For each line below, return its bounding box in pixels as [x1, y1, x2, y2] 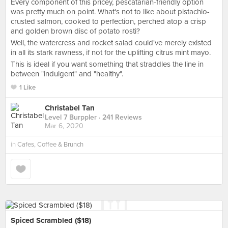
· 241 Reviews [97, 113, 142, 122]
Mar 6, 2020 [45, 122, 83, 131]
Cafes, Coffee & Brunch [17, 140, 83, 149]
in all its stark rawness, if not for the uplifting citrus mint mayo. [11, 48, 211, 57]
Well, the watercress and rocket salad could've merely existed [11, 38, 212, 47]
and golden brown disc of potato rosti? [11, 26, 140, 36]
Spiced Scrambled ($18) [11, 216, 91, 225]
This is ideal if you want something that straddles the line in [11, 60, 204, 69]
